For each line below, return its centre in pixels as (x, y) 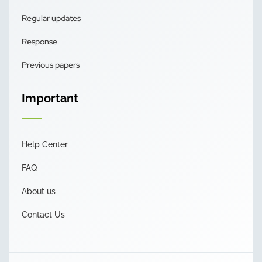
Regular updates (51, 18)
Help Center (45, 144)
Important (50, 98)
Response (39, 41)
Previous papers (51, 65)
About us (39, 191)
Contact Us (43, 214)
